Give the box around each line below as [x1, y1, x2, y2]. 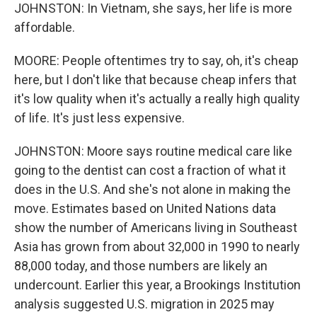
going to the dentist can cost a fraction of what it [14, 163, 286, 178]
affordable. [14, 20, 75, 35]
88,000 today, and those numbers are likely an [14, 258, 267, 273]
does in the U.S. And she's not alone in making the [14, 182, 291, 197]
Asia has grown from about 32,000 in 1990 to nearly [14, 239, 300, 254]
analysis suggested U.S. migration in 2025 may [14, 296, 275, 311]
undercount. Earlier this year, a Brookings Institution [14, 277, 301, 292]
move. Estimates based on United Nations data [14, 201, 276, 216]
